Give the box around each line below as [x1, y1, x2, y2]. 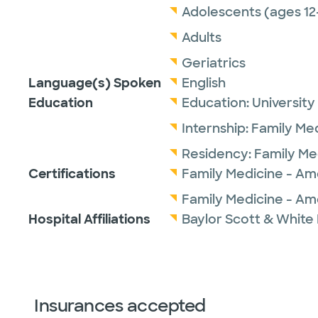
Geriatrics [182, 55, 246, 72]
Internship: [182, 120, 251, 137]
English [182, 75, 226, 92]
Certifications [28, 165, 116, 182]
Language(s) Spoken [28, 75, 161, 92]
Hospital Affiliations [28, 211, 150, 228]
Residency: [182, 146, 254, 163]
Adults [182, 29, 221, 46]
